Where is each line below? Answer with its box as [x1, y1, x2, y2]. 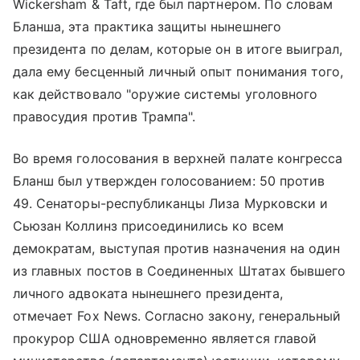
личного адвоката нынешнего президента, [13, 285, 283, 302]
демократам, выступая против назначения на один [13, 240, 341, 257]
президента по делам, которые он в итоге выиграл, [13, 41, 343, 58]
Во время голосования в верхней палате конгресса [13, 150, 343, 167]
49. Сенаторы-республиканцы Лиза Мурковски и [13, 195, 329, 212]
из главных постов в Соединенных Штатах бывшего [13, 263, 346, 280]
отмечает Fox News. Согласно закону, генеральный [13, 308, 342, 325]
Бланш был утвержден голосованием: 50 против [13, 173, 325, 190]
